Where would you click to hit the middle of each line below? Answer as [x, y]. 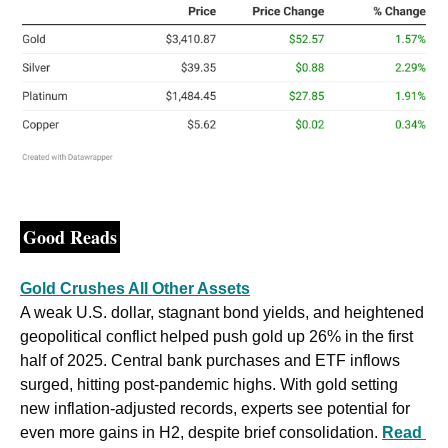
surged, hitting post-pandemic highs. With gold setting [209, 385]
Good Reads [70, 237]
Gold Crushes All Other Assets [135, 289]
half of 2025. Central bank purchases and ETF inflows [210, 361]
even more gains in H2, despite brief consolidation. [201, 433]
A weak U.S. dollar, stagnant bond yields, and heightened [222, 313]
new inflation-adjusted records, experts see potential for [215, 409]
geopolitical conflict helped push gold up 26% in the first [216, 337]
